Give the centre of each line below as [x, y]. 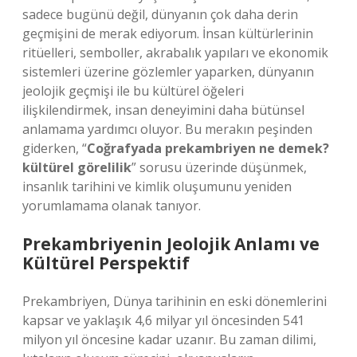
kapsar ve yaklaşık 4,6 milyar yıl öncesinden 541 [163, 320]
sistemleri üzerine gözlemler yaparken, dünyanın [168, 72]
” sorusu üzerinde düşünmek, [219, 167]
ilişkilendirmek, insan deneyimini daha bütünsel [163, 110]
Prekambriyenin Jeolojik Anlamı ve [171, 244]
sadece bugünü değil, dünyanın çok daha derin [160, 14]
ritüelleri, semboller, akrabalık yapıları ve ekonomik [175, 53]
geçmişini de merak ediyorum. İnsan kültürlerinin [168, 33]
